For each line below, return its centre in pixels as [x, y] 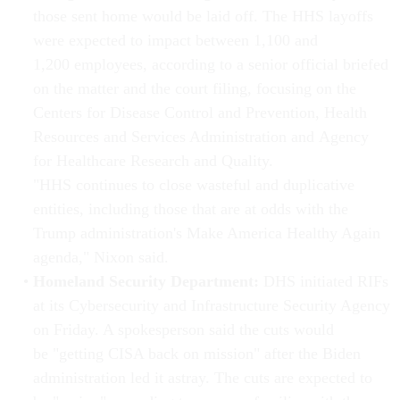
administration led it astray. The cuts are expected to [202, 378]
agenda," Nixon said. [103, 258]
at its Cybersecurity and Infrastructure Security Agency [211, 306]
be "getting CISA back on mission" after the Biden [196, 354]
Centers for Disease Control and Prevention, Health [200, 113]
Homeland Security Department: [148, 282]
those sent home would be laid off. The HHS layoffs [203, 17]
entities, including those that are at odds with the [190, 209]
